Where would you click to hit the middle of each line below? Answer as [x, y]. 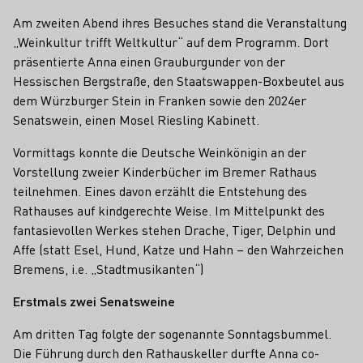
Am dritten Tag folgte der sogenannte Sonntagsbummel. [172, 334]
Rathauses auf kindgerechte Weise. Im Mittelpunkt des [169, 211]
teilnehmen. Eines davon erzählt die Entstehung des [160, 191]
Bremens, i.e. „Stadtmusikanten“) [108, 269]
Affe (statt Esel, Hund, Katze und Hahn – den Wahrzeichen [178, 250]
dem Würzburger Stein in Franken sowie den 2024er [160, 100]
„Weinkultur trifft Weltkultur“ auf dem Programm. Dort [171, 42]
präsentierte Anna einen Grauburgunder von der [149, 62]
